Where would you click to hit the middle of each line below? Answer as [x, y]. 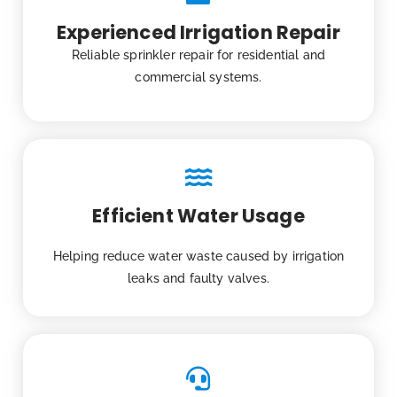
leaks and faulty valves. [198, 279]
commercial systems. [198, 78]
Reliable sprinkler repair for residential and [198, 55]
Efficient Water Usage [198, 216]
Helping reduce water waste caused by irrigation [198, 257]
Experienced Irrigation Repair [198, 33]
